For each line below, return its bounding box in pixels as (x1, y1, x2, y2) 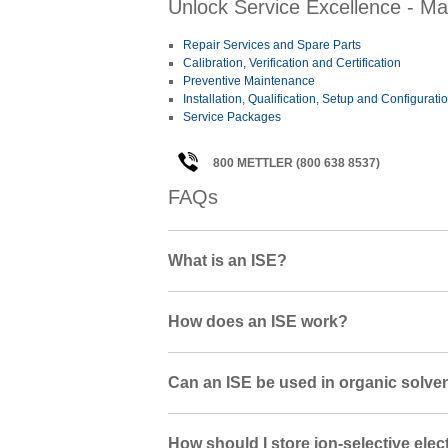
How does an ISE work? (167, 313, 348, 331)
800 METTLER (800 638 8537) (212, 156, 380, 171)
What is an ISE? (167, 252, 287, 270)
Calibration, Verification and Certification (182, 56, 401, 71)
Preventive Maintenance (182, 74, 315, 89)
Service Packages (182, 110, 281, 125)
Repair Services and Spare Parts (182, 38, 361, 53)
